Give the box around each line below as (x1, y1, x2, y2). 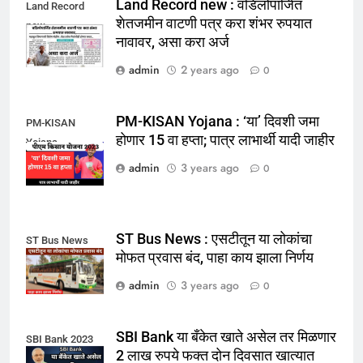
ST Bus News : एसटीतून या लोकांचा (116, 231, 312, 248)
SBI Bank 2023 (26, 333, 93, 346)
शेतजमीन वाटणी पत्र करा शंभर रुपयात (116, 15, 312, 32)
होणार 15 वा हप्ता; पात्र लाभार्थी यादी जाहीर (116, 132, 335, 149)
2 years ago (181, 61, 239, 78)
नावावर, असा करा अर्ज (116, 33, 229, 50)
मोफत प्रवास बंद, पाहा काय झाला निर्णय (116, 250, 314, 267)
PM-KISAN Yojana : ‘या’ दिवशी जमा (116, 113, 319, 130)
